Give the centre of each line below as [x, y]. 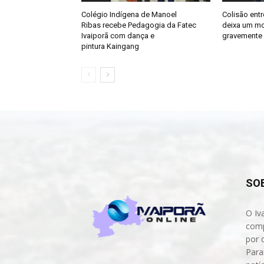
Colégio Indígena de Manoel [129, 15]
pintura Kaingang [110, 47]
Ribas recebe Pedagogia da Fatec [139, 25]
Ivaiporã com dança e [118, 36]
